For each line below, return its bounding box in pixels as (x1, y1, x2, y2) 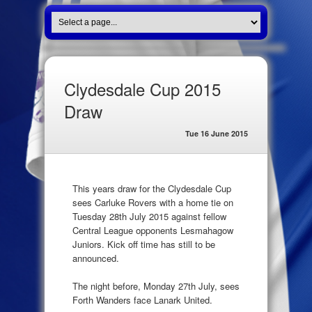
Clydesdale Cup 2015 (64, 77, 221, 101)
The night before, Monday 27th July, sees (72, 279, 240, 292)
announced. (72, 251, 119, 265)
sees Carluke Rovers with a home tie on (72, 196, 233, 209)
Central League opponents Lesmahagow (72, 224, 233, 237)
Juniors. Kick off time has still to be (72, 237, 215, 251)
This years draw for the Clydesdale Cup (72, 182, 231, 195)
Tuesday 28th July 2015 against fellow (72, 210, 226, 223)
